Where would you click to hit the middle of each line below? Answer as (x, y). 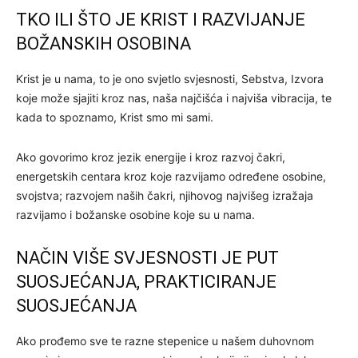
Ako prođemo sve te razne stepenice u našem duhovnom (165, 340)
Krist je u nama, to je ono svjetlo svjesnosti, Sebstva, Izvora (170, 78)
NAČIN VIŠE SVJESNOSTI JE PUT (147, 257)
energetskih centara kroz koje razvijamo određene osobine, (171, 176)
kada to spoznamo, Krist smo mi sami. (115, 117)
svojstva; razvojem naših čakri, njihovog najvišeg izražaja (165, 195)
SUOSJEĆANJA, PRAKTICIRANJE (146, 281)
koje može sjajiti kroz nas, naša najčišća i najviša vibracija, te (174, 97)
